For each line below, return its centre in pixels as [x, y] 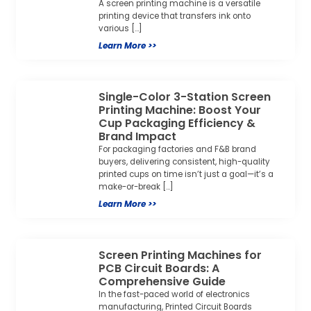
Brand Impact [138, 137]
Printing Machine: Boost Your [180, 110]
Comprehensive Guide [162, 282]
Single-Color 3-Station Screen [185, 97]
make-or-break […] [136, 187]
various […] [120, 29]
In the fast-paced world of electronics [175, 295]
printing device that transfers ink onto [175, 16]
